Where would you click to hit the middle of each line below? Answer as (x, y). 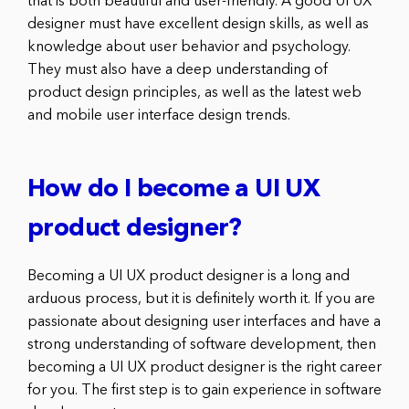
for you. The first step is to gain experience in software (204, 391)
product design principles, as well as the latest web (194, 94)
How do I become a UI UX (174, 191)
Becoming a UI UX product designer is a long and (189, 277)
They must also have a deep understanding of (178, 71)
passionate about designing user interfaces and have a (204, 323)
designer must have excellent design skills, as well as (198, 25)
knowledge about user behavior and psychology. (189, 48)
